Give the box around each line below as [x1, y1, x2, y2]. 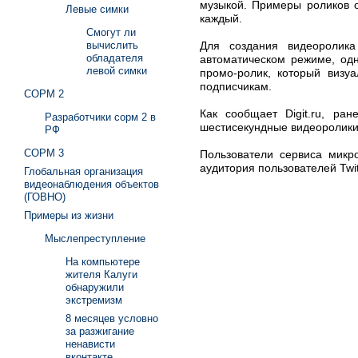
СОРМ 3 [24, 147, 64, 159]
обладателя [86, 52, 143, 64]
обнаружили [66, 281, 124, 293]
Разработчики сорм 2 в [45, 111, 156, 123]
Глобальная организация [24, 165, 143, 177]
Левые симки [66, 3, 129, 15]
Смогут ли [86, 26, 136, 38]
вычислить [86, 39, 138, 51]
